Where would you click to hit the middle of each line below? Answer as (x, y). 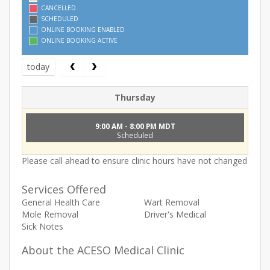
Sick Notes (42, 226)
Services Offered (64, 189)
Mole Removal (50, 214)
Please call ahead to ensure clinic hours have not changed (134, 160)
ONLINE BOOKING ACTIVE (79, 41)
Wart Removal (172, 202)
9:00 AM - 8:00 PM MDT (135, 126)
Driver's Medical (175, 214)
